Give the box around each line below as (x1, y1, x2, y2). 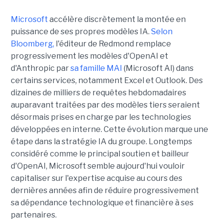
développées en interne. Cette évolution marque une (10, 125, 208, 134)
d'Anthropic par (10, 64, 70, 73)
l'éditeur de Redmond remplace (54, 39, 171, 49)
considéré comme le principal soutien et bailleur (10, 149, 189, 159)
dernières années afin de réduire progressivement (10, 186, 199, 196)
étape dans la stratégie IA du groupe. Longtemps (10, 137, 192, 147)
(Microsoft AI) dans (122, 64, 194, 73)
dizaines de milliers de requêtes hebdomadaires (10, 88, 186, 98)
